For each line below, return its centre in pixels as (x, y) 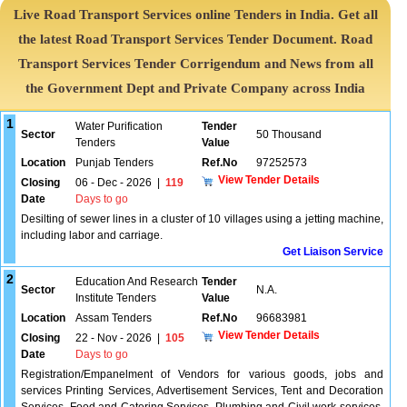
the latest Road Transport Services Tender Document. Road (196, 39)
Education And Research (137, 282)
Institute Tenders (116, 298)
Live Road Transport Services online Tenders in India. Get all (195, 15)
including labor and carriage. (92, 235)
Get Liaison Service (333, 252)
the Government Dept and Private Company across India (196, 88)
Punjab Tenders (114, 163)
